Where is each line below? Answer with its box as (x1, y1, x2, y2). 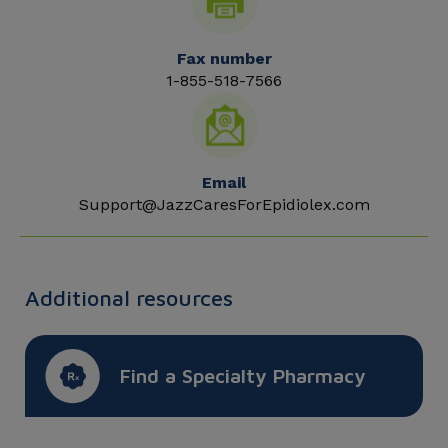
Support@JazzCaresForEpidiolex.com (78, 194, 370, 214)
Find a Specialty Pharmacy (120, 363, 366, 387)
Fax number (176, 48, 272, 68)
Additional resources (25, 284, 233, 311)
